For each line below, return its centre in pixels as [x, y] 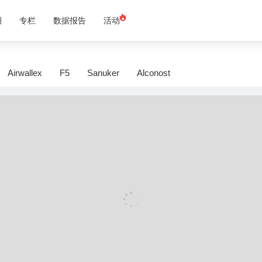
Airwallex [25, 73]
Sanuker [103, 73]
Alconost [154, 73]
